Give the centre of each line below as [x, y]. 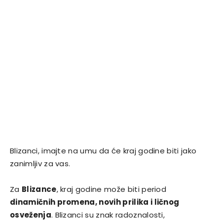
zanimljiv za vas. [40, 164]
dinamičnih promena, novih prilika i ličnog [95, 202]
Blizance [39, 189]
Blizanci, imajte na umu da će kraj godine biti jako [103, 151]
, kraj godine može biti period [111, 189]
